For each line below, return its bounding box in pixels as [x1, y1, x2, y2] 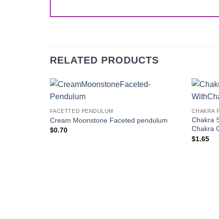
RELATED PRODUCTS [50, 55, 159, 66]
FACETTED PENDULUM [49, 108, 113, 114]
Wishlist [154, 109, 175, 115]
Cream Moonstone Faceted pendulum [49, 116, 168, 124]
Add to [155, 102, 173, 109]
